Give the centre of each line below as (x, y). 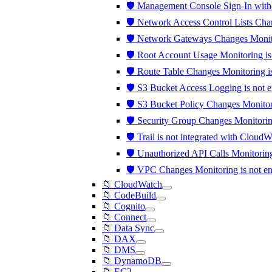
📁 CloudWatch (132, 184)
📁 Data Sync (128, 228)
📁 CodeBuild (129, 195)
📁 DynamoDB (132, 261)
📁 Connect (124, 217)
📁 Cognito (124, 206)
